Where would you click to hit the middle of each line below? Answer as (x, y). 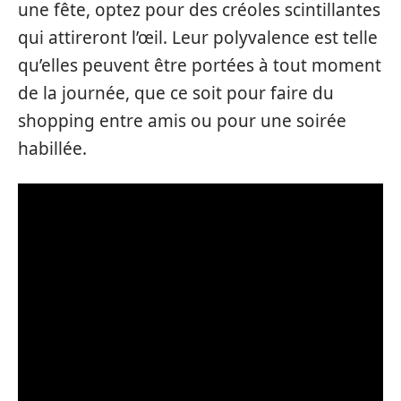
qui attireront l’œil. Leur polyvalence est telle (198, 38)
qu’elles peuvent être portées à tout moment (200, 66)
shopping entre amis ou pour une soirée (182, 121)
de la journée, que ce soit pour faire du (176, 94)
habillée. (52, 149)
